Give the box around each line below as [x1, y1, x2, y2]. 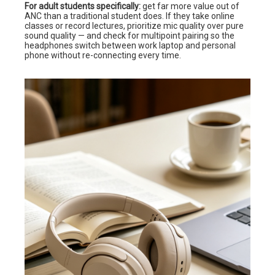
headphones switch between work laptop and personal [25, 40, 236, 50]
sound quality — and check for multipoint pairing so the [25, 30, 234, 41]
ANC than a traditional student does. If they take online [25, 10, 234, 21]
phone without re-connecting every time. [25, 50, 181, 60]
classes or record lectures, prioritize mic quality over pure [25, 20, 244, 31]
